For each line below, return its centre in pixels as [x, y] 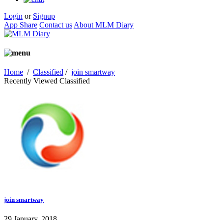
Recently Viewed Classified [47, 81]
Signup [44, 16]
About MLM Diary [104, 25]
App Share [21, 25]
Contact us [56, 25]
